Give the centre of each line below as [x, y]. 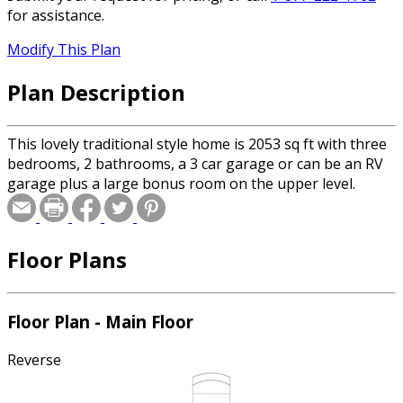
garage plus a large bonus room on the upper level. [181, 183]
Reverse [34, 360]
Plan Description [96, 92]
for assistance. [56, 16]
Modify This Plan [64, 50]
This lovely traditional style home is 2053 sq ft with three [197, 143]
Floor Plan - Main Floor [100, 322]
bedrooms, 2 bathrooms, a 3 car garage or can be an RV [195, 163]
